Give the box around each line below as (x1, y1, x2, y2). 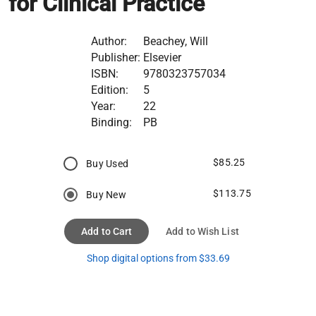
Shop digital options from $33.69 (86, 252, 230, 264)
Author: (90, 34, 127, 48)
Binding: (90, 115, 132, 129)
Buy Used (86, 157, 129, 169)
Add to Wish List (166, 225, 239, 237)
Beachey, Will (142, 34, 208, 48)
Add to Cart (81, 225, 133, 237)
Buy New (86, 188, 126, 200)
